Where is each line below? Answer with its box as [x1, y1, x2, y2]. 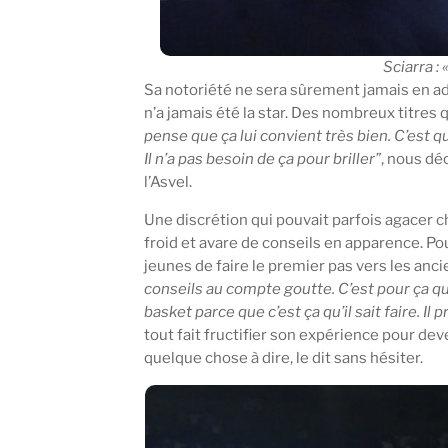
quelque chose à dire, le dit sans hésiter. [144, 348, 424, 367]
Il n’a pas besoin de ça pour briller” [144, 149, 382, 168]
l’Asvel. [144, 172, 193, 191]
